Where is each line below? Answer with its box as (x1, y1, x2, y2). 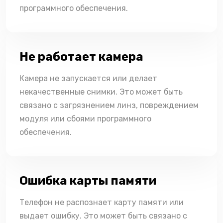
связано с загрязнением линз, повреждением (19, 101, 199, 111)
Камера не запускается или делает (19, 74, 157, 84)
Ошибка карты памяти (19, 174, 156, 188)
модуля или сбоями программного (19, 114, 151, 124)
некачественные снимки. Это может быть (19, 87, 183, 97)
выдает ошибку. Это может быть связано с (19, 211, 187, 221)
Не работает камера (19, 50, 143, 64)
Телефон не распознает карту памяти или (19, 198, 184, 208)
